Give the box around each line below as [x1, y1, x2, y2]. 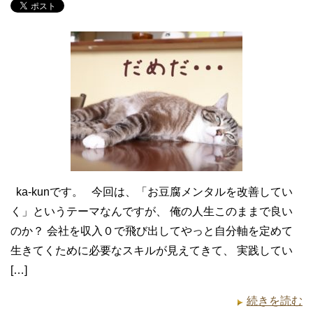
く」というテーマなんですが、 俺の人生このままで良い [10, 205, 293, 217]
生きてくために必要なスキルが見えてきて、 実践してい [10, 245, 293, 256]
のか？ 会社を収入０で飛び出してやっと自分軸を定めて [10, 225, 293, 237]
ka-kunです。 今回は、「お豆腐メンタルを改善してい [10, 186, 293, 198]
